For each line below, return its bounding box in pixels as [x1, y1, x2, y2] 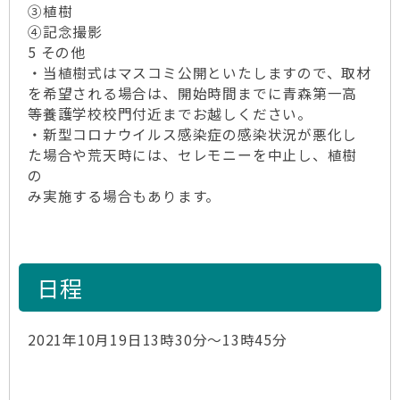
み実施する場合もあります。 [28, 186, 221, 206]
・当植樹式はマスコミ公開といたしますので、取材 [28, 62, 372, 83]
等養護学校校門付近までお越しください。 [28, 104, 312, 124]
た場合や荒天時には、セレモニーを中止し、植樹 [28, 145, 358, 165]
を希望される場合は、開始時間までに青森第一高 [28, 83, 358, 104]
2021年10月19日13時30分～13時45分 [28, 329, 287, 350]
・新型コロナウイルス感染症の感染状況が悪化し [28, 124, 358, 145]
